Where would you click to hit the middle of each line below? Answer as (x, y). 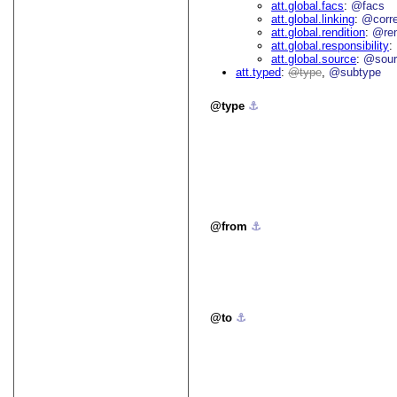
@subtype (355, 73)
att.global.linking (313, 19)
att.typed (259, 73)
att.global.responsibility (331, 46)
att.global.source (314, 59)
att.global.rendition (319, 33)
